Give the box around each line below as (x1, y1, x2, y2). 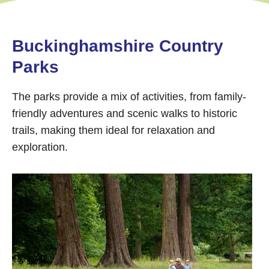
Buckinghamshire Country (12, 37, 223, 55)
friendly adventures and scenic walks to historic (12, 107, 237, 119)
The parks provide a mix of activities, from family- (12, 91, 246, 103)
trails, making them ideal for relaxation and (12, 124, 215, 136)
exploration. (12, 141, 68, 153)
